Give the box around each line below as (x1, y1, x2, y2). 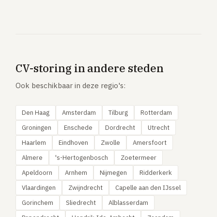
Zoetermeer (121, 154, 156, 162)
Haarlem (22, 139, 46, 147)
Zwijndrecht (68, 184, 103, 192)
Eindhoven (59, 139, 88, 147)
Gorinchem (22, 199, 53, 207)
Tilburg (108, 108, 128, 117)
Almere (22, 154, 43, 162)
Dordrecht (105, 124, 135, 132)
